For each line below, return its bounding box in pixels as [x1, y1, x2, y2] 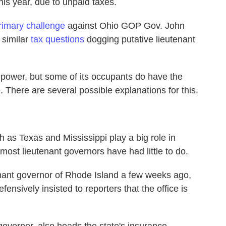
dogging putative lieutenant [84, 34, 195, 45]
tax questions [31, 34, 84, 45]
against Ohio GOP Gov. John [65, 21, 185, 31]
